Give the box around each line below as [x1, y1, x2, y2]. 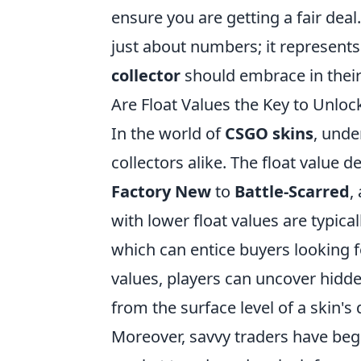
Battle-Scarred [234, 180, 350, 202]
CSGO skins [225, 122, 313, 144]
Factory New [111, 180, 211, 202]
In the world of [111, 122, 225, 144]
